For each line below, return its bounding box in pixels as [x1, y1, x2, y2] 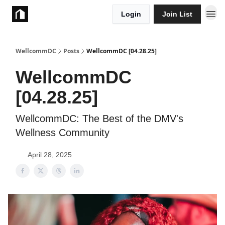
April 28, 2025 [28, 151, 72, 159]
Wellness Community [16, 127, 109, 138]
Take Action [40, 11, 72, 18]
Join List [162, 10, 192, 18]
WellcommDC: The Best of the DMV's [16, 113, 183, 124]
